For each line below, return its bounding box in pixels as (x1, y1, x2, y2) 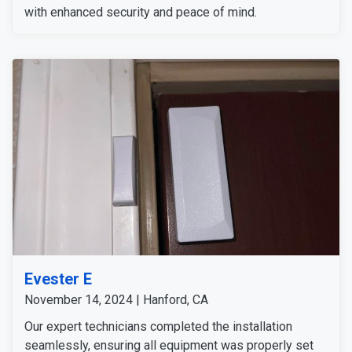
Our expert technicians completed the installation (24, 318, 292, 334)
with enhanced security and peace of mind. (24, 4, 257, 20)
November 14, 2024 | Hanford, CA (24, 291, 208, 307)
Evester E (24, 269, 92, 288)
